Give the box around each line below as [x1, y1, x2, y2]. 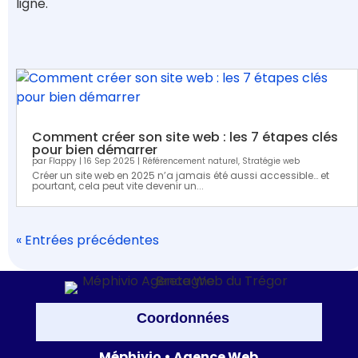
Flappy [49, 155, 77, 168]
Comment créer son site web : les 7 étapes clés [32, 128, 338, 147]
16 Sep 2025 [84, 155, 135, 168]
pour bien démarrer [32, 141, 157, 160]
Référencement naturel [142, 155, 238, 168]
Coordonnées [136, 310, 229, 327]
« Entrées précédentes [16, 231, 159, 250]
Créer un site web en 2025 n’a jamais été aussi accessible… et [32, 169, 329, 183]
